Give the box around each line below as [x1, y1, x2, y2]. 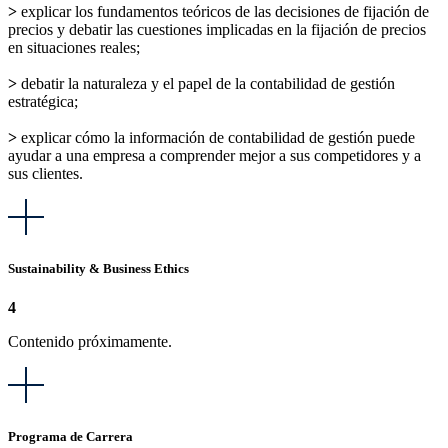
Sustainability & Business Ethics [8, 260, 189, 276]
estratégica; [8, 92, 78, 110]
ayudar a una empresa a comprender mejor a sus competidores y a [8, 146, 421, 164]
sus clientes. [8, 164, 83, 182]
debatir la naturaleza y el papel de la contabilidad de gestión [17, 74, 395, 92]
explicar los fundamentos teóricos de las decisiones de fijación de [17, 2, 429, 20]
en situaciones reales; [8, 38, 140, 56]
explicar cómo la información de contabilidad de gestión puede [17, 128, 415, 146]
